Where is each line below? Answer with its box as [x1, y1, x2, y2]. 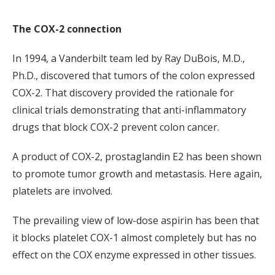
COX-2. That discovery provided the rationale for [12, 85, 234, 99]
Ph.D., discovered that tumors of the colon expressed [12, 68, 255, 82]
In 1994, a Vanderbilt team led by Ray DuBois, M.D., [12, 51, 245, 65]
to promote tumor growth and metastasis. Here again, [12, 166, 262, 180]
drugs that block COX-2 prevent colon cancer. [12, 120, 219, 134]
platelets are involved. [12, 184, 112, 198]
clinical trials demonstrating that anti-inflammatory [12, 103, 246, 117]
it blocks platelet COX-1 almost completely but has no [12, 230, 257, 244]
